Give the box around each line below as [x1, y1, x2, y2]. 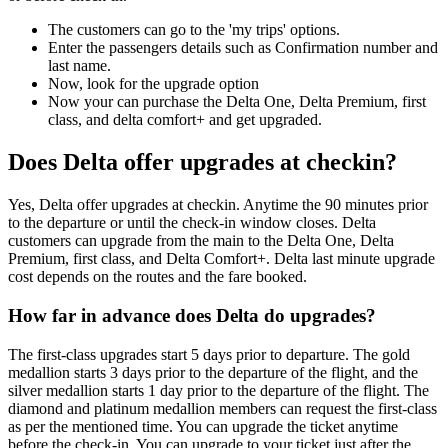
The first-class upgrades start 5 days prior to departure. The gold [8, 345, 410, 363]
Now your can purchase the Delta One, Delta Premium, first [48, 93, 426, 111]
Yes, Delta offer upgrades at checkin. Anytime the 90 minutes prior [8, 196, 428, 214]
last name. [48, 57, 111, 75]
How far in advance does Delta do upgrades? [8, 305, 376, 326]
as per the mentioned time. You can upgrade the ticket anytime [8, 417, 398, 435]
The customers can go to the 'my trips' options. [48, 21, 340, 39]
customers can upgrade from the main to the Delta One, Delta [8, 232, 394, 250]
